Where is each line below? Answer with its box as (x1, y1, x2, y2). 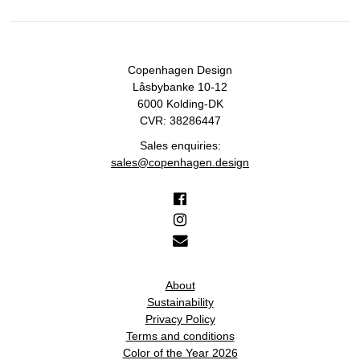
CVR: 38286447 (139, 114, 221, 127)
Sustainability (146, 296, 214, 309)
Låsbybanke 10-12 (133, 80, 227, 93)
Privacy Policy (145, 313, 215, 325)
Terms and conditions (125, 329, 235, 342)
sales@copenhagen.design (111, 156, 249, 169)
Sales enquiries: (139, 139, 221, 152)
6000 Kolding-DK (137, 97, 223, 110)
